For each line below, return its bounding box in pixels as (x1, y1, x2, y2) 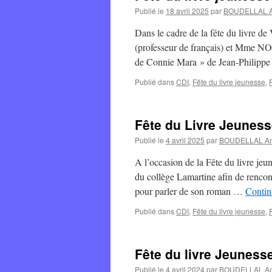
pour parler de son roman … (135, 185, 245, 197)
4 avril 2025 (166, 135, 205, 145)
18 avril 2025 (166, 5, 209, 16)
